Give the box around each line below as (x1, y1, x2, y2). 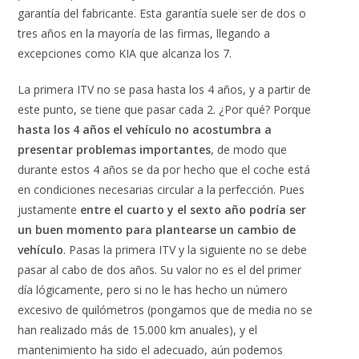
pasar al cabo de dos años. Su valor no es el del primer (18, 261, 302, 277)
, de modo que (211, 141, 288, 157)
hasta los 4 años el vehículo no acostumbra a (18, 121, 272, 137)
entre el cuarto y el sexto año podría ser (77, 201, 307, 217)
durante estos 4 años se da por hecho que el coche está (18, 161, 311, 177)
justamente (18, 201, 78, 217)
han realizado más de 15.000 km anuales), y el (18, 321, 258, 337)
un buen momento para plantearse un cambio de (18, 221, 296, 237)
